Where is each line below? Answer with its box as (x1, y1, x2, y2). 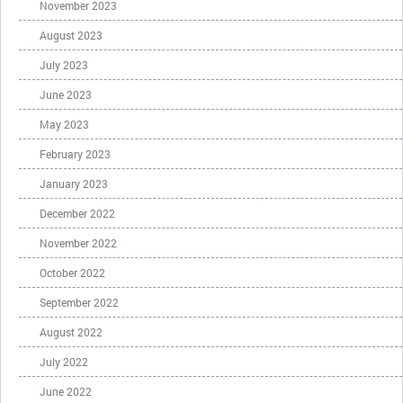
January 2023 (40, 176, 108, 191)
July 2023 (40, 58, 88, 72)
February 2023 (40, 147, 111, 161)
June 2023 (40, 87, 92, 102)
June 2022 (40, 384, 92, 399)
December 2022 (40, 206, 115, 220)
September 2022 (40, 295, 119, 309)
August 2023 (40, 28, 103, 42)
